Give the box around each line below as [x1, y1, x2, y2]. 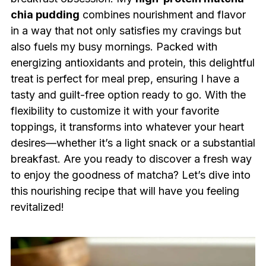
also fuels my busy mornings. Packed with [10, 40, 217, 53]
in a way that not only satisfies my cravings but [10, 24, 241, 37]
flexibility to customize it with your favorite [10, 104, 219, 117]
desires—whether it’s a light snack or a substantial [10, 137, 255, 149]
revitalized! [10, 201, 64, 213]
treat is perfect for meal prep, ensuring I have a [10, 72, 239, 85]
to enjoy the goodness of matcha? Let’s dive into [10, 169, 251, 181]
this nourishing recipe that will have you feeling [10, 185, 239, 197]
